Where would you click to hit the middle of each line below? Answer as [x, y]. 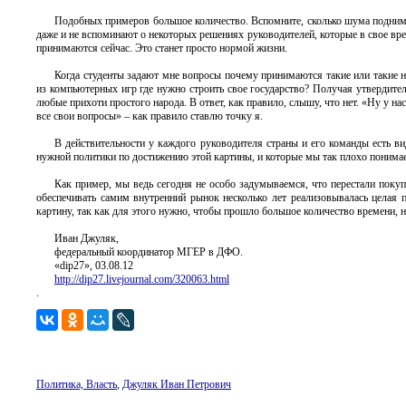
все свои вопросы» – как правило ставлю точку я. [150, 116]
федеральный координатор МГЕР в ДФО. [149, 252]
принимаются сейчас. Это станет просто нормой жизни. [162, 48]
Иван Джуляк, [87, 238]
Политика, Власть [77, 384]
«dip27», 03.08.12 [94, 266]
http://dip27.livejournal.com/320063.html [142, 279]
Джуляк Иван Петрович [177, 384]
